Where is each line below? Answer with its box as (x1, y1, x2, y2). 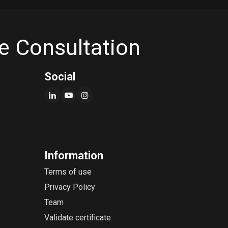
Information (44, 149, 103, 162)
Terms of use (44, 166, 92, 177)
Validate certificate (44, 212, 111, 222)
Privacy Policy (44, 182, 95, 192)
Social (44, 70, 75, 83)
